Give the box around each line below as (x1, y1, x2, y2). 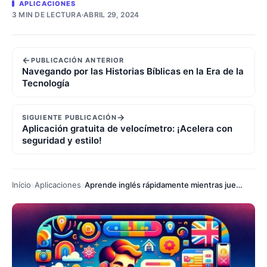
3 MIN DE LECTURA (12, 10, 82, 19)
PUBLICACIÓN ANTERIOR (31, 55, 125, 64)
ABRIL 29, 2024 (83, 10, 139, 19)
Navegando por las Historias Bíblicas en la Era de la (22, 65, 244, 77)
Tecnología (22, 77, 70, 89)
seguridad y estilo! (22, 134, 102, 146)
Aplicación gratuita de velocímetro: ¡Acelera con (22, 122, 232, 134)
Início (12, 179, 31, 190)
